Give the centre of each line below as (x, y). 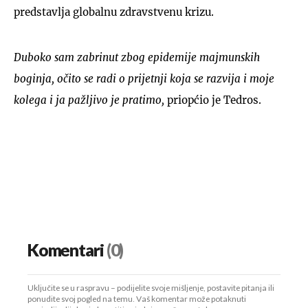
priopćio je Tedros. (214, 100)
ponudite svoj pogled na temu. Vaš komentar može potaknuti (137, 299)
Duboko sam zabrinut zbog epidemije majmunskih (137, 57)
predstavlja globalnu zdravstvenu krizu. (114, 12)
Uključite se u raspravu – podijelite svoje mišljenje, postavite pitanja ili (151, 288)
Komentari (66, 251)
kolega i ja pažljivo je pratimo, (90, 100)
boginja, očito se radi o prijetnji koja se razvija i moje (144, 78)
